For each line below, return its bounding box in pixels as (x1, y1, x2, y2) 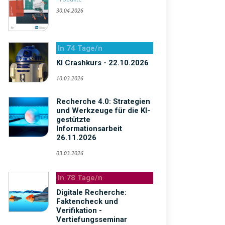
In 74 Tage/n (58, 43, 102, 53)
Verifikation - (56, 205, 102, 215)
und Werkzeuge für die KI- (56, 105, 150, 115)
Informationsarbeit (56, 124, 122, 133)
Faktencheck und (56, 196, 118, 206)
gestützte (56, 115, 90, 124)
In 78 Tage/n (58, 173, 102, 182)
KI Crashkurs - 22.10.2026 (56, 58, 149, 67)
